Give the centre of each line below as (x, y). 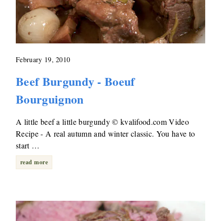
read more (34, 162)
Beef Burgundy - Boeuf (75, 81)
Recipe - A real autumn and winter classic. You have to (106, 134)
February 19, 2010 (43, 60)
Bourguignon (50, 99)
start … (28, 146)
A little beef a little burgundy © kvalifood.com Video (102, 122)
